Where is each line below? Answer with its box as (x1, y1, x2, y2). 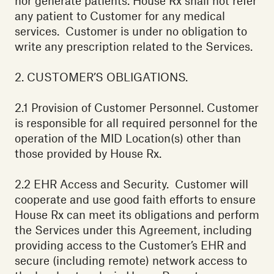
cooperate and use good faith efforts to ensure (15, 192, 256, 207)
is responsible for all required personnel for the (15, 116, 257, 130)
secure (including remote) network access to (15, 253, 247, 268)
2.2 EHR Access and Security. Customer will (15, 177, 248, 191)
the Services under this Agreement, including (15, 223, 252, 237)
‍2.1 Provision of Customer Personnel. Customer (15, 100, 259, 115)
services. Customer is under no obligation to (15, 24, 247, 39)
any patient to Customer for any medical (15, 9, 225, 23)
